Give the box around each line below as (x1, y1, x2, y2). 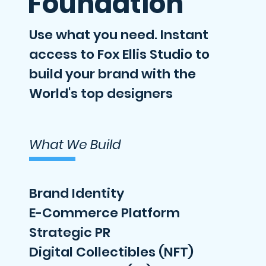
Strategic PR (29, 223, 110, 242)
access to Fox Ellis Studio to (29, 45, 210, 64)
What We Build (29, 135, 121, 154)
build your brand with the (29, 65, 196, 83)
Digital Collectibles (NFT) (29, 243, 194, 261)
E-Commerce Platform (29, 204, 180, 222)
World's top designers (29, 84, 173, 103)
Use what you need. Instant (29, 26, 208, 44)
